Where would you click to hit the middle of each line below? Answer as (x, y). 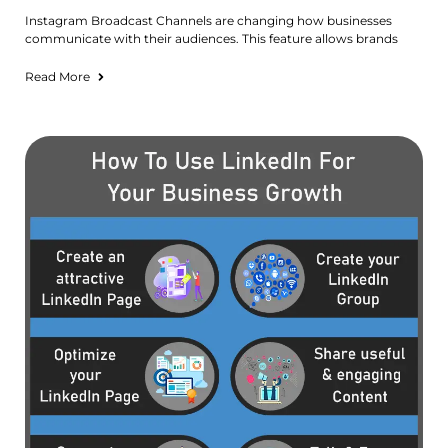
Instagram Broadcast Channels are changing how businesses (208, 20)
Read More (57, 76)
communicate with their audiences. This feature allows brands (211, 38)
